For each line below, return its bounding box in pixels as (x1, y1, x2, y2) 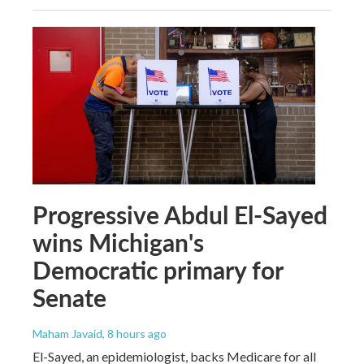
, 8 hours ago (102, 326, 167, 340)
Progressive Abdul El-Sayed (32, 197, 327, 232)
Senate (32, 279, 106, 314)
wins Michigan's (32, 224, 204, 259)
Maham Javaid (32, 326, 102, 340)
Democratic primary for (32, 252, 283, 287)
